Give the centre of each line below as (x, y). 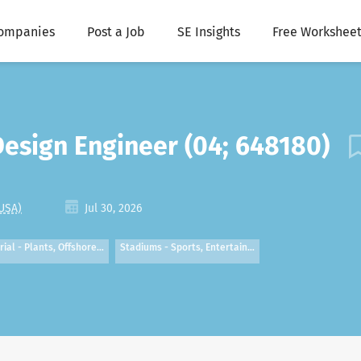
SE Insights (208, 32)
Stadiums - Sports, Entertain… (187, 247)
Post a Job (116, 32)
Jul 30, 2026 (112, 208)
